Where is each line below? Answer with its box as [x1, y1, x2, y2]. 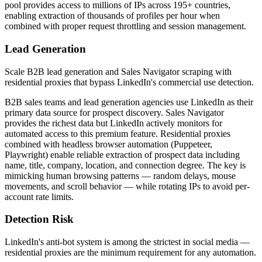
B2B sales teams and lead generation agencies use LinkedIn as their [5, 96, 253, 107]
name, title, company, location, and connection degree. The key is [5, 160, 246, 170]
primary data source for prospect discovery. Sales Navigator [5, 107, 224, 118]
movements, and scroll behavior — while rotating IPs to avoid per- [5, 181, 250, 191]
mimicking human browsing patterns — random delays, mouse [5, 170, 236, 181]
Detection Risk [5, 213, 74, 226]
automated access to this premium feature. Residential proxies [5, 128, 230, 139]
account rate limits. [5, 191, 74, 202]
